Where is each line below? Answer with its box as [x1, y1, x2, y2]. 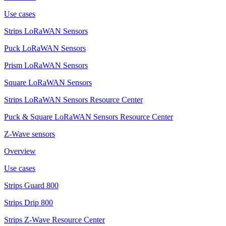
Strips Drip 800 [4, 198, 53, 207]
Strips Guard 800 [4, 181, 59, 190]
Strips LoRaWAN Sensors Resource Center [4, 95, 143, 104]
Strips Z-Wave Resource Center [4, 215, 105, 224]
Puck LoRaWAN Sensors [4, 44, 86, 53]
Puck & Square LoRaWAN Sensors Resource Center [4, 112, 173, 122]
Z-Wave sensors [4, 130, 55, 139]
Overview [4, 147, 36, 156]
